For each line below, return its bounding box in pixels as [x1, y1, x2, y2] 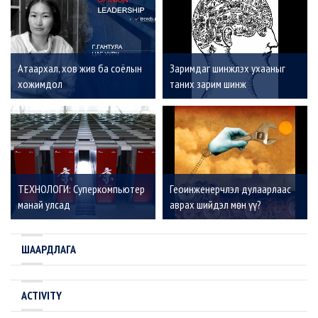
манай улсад [18, 197, 70, 212]
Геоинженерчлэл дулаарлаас [170, 182, 291, 197]
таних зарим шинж [170, 77, 246, 92]
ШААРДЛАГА [21, 242, 76, 257]
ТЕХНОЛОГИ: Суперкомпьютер [18, 182, 145, 197]
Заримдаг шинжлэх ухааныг [170, 61, 285, 76]
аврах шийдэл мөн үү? [170, 197, 261, 212]
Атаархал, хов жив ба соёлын [18, 61, 142, 76]
